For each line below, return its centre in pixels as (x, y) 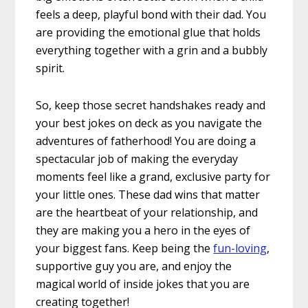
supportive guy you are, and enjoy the (134, 266)
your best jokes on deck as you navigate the (149, 123)
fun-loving (240, 248)
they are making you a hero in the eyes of (143, 230)
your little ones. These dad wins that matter (148, 194)
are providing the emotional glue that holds (148, 32)
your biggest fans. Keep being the (125, 248)
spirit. (51, 68)
